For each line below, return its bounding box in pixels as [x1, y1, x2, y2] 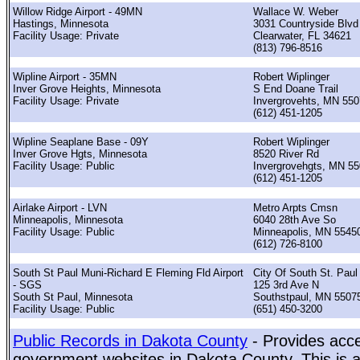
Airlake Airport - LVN [13, 201, 107, 214]
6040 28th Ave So [253, 213, 336, 226]
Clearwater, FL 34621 [253, 29, 351, 42]
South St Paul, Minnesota [13, 290, 133, 303]
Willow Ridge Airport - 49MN [13, 5, 142, 18]
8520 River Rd [253, 148, 319, 161]
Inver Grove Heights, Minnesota [13, 82, 161, 95]
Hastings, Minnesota [13, 17, 108, 30]
